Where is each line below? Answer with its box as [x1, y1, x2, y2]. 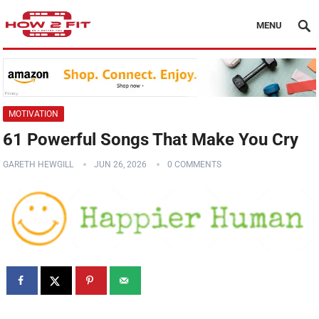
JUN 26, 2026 [94, 159, 147, 170]
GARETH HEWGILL [3, 159, 74, 170]
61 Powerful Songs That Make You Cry [3, 130, 299, 150]
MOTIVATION [9, 109, 59, 120]
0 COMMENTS [167, 159, 222, 170]
